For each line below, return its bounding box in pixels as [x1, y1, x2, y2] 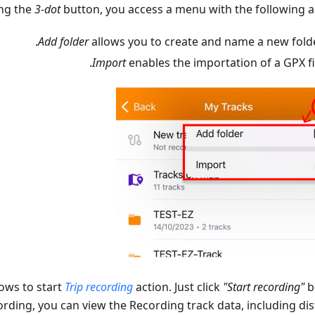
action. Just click [133, 279, 223, 295]
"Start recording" [223, 279, 304, 295]
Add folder [38, 34, 89, 50]
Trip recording [65, 279, 133, 295]
